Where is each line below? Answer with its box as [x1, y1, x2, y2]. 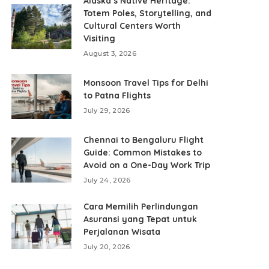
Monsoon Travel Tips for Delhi [83, 77, 209, 88]
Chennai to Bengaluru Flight [83, 134, 204, 145]
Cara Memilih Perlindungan [83, 201, 199, 212]
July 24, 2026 [83, 176, 131, 184]
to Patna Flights [83, 90, 151, 101]
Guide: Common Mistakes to [83, 147, 202, 158]
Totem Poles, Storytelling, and [83, 8, 212, 19]
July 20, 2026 [83, 243, 130, 251]
